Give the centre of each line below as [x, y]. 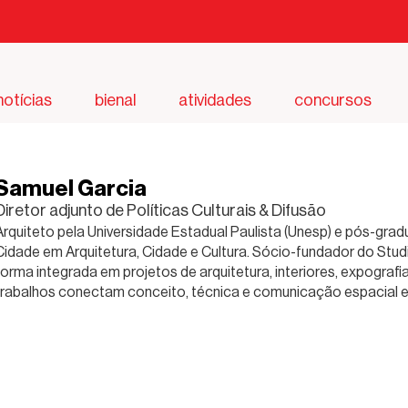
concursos [333, 100]
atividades [215, 100]
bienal [115, 100]
